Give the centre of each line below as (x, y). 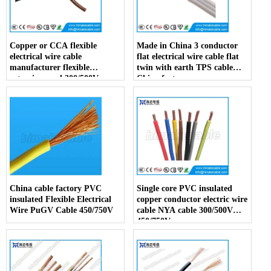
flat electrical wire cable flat (188, 57)
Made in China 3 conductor (188, 46)
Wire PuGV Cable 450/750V (61, 211)
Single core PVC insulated (185, 189)
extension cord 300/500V (54, 79)
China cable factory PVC (56, 189)
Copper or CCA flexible (53, 46)
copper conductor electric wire (192, 200)
